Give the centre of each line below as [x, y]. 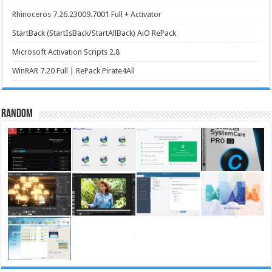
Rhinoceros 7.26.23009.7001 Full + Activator [87, 15]
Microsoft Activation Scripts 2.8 [66, 52]
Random [17, 114]
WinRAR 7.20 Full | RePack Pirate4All [74, 71]
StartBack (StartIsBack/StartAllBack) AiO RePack [94, 33]
